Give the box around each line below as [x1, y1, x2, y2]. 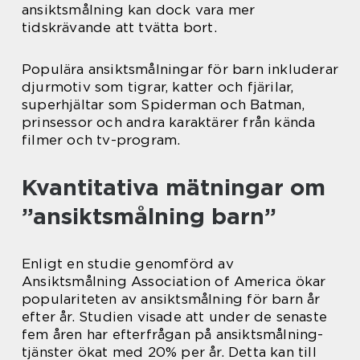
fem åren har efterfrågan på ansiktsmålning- [22, 326, 324, 343]
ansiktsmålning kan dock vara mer [22, 2, 256, 18]
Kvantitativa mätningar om [22, 174, 325, 202]
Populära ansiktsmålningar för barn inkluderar [22, 61, 339, 78]
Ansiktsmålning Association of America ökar [22, 273, 326, 290]
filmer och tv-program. [22, 132, 181, 149]
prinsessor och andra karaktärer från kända [22, 114, 316, 131]
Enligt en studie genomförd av [22, 256, 234, 272]
